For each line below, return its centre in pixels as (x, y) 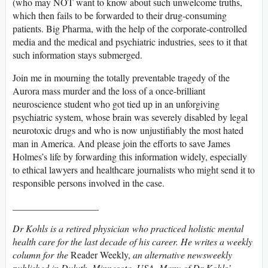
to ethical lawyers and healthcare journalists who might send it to (134, 169)
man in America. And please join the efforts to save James (121, 143)
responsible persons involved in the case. (89, 182)
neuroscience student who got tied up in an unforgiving (116, 103)
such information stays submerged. (77, 54)
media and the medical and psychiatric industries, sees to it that (130, 41)
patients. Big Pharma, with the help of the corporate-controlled (130, 28)
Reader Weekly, (100, 254)
